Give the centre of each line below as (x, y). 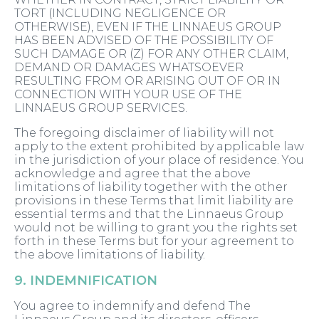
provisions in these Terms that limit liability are (154, 201)
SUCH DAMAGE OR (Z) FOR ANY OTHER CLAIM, (151, 54)
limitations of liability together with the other (151, 187)
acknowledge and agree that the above (132, 174)
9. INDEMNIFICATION (86, 281)
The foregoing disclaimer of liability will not (144, 133)
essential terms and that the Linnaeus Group (149, 214)
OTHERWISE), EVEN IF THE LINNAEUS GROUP (148, 27)
